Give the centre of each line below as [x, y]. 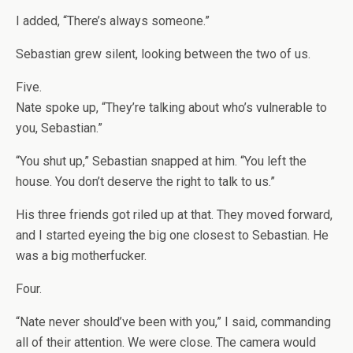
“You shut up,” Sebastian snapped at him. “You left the [161, 162]
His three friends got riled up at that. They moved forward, [174, 215]
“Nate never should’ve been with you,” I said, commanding [173, 322]
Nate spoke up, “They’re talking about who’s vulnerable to [171, 108]
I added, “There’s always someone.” [113, 21]
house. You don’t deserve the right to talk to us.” [145, 182]
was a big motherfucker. [81, 256]
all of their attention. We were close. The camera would [166, 343]
